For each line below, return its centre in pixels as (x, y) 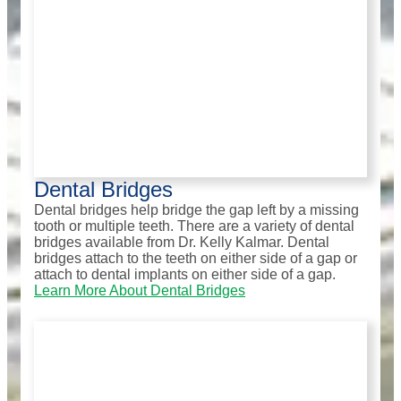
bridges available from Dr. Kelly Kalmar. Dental (182, 243)
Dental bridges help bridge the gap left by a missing (196, 210)
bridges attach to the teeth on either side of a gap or (196, 259)
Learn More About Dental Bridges (140, 291)
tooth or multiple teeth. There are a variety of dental (194, 226)
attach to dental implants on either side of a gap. (185, 275)
